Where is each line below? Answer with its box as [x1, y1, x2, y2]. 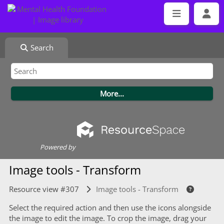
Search [28, 42, 54, 52]
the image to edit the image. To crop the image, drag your [8, 213, 206, 223]
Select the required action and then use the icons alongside [8, 202, 211, 212]
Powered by [39, 142, 75, 151]
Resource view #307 [8, 184, 79, 194]
